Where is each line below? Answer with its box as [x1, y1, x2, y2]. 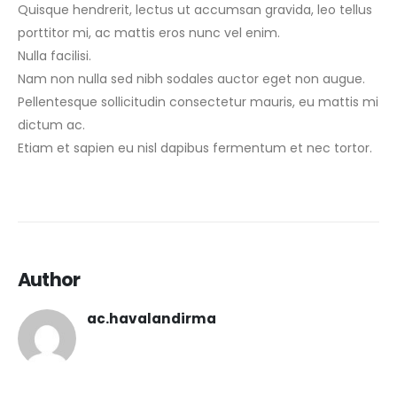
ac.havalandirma [87, 309, 216, 329]
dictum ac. [18, 115, 85, 134]
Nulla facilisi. [18, 46, 91, 65]
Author [18, 267, 81, 293]
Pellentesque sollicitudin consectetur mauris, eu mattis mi [18, 92, 378, 111]
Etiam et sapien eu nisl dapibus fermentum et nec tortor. [18, 138, 372, 157]
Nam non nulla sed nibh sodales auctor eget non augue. [18, 69, 365, 88]
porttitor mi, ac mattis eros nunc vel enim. [18, 23, 280, 42]
